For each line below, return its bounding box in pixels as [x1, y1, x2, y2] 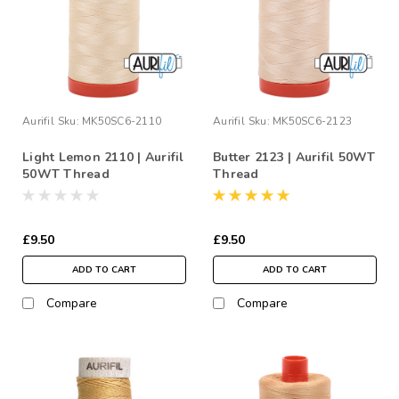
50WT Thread [22, 165, 110, 183]
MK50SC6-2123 [273, 113, 352, 128]
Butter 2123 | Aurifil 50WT [213, 148, 376, 166]
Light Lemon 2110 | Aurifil [22, 148, 184, 166]
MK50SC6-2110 [82, 113, 161, 128]
